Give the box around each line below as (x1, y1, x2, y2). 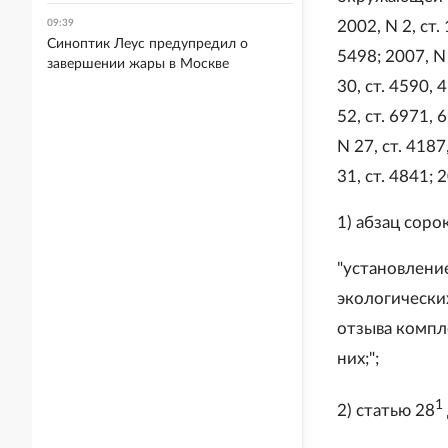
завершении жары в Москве (47, 57, 229, 71)
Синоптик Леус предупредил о (47, 37, 248, 51)
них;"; (337, 350, 379, 368)
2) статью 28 (337, 401, 435, 419)
